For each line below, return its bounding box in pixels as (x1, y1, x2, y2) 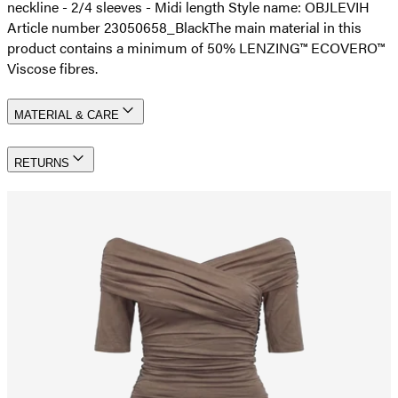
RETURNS (14, 156, 69, 171)
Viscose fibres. (7, 57, 98, 78)
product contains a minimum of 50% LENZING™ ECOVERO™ (7, 36, 385, 58)
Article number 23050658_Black (7, 16, 208, 37)
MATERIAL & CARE (14, 108, 119, 123)
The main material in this (208, 16, 362, 37)
